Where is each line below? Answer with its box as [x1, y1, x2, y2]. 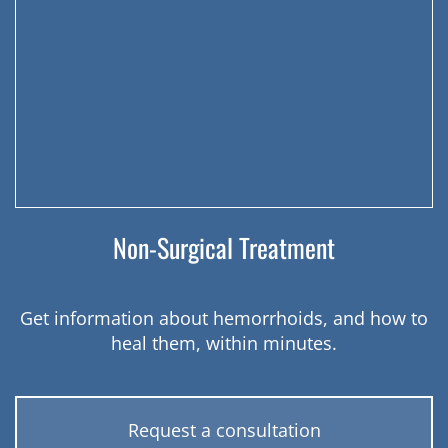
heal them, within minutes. [111, 331, 337, 355]
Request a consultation [127, 418, 321, 442]
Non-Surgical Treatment [113, 228, 335, 267]
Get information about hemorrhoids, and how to [20, 306, 428, 330]
